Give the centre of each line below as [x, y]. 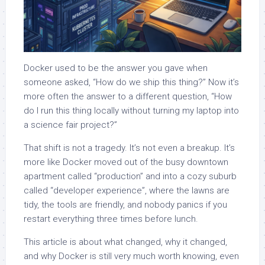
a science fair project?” [70, 125]
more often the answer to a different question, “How [128, 97]
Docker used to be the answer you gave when [116, 68]
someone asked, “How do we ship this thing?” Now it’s [131, 83]
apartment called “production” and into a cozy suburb [130, 177]
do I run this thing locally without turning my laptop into [131, 111]
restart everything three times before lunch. [111, 219]
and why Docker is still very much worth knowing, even [131, 256]
